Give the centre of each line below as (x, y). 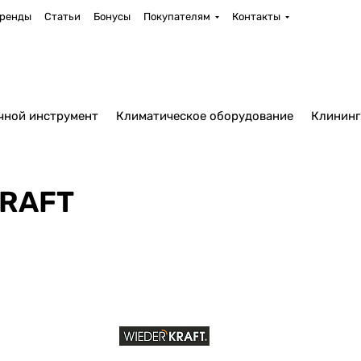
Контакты (256, 17)
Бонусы (112, 17)
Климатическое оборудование (205, 116)
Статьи (62, 17)
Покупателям (176, 17)
